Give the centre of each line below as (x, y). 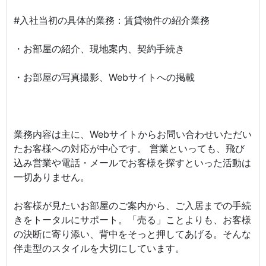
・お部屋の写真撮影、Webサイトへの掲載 (104, 77)
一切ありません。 (52, 177)
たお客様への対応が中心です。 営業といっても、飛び (129, 148)
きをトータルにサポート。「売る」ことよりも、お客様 (132, 220)
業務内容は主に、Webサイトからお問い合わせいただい (133, 134)
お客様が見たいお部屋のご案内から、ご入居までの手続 (132, 205)
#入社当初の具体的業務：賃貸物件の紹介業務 (112, 20)
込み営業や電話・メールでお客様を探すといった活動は (132, 163)
